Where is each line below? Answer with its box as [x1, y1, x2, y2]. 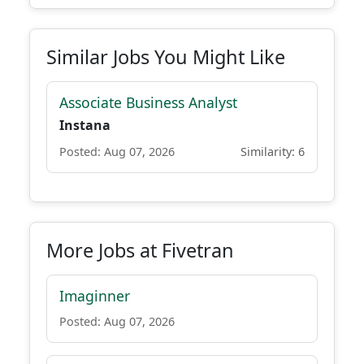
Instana [59, 116, 110, 134]
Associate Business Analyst [59, 93, 237, 112]
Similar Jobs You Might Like [46, 44, 285, 70]
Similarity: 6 [240, 144, 305, 159]
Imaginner [59, 286, 130, 305]
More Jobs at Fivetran [46, 237, 234, 263]
